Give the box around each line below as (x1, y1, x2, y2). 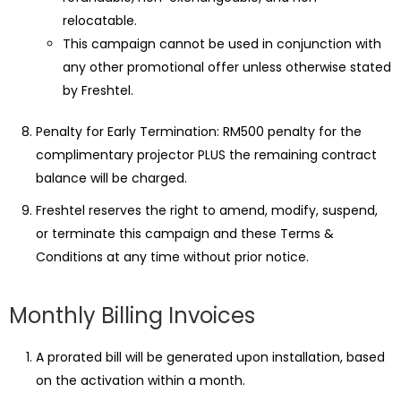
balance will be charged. (36, 169, 187, 187)
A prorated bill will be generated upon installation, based (36, 348, 385, 366)
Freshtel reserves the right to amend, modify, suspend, (36, 201, 378, 219)
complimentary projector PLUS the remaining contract (36, 146, 377, 164)
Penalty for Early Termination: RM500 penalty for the (36, 123, 362, 141)
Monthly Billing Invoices (9, 301, 255, 330)
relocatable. (63, 12, 137, 30)
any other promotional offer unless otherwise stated (63, 58, 391, 76)
